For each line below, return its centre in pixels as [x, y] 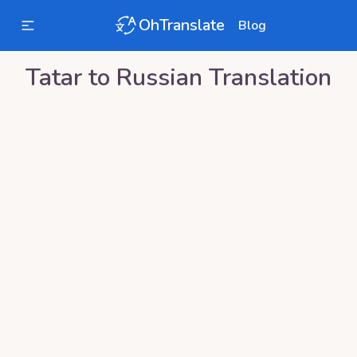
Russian [159, 78]
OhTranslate [182, 25]
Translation [267, 78]
